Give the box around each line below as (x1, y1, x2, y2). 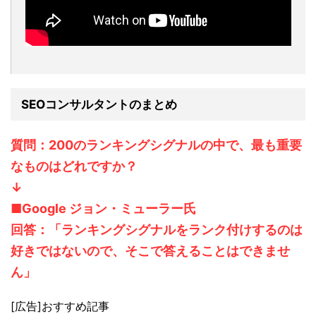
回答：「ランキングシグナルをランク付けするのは (11, 221, 303, 237)
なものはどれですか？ (11, 158, 138, 174)
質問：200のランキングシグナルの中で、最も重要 (11, 137, 302, 152)
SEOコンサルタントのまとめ (21, 97, 177, 111)
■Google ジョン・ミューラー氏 (11, 200, 196, 216)
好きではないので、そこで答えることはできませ (11, 243, 290, 258)
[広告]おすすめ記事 (11, 298, 109, 313)
